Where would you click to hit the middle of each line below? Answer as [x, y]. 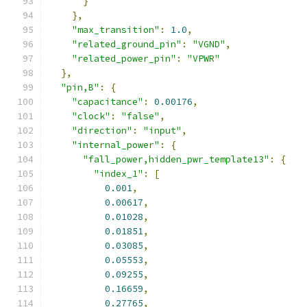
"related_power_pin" [124, 59]
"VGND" [209, 44]
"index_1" [119, 174]
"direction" [102, 131]
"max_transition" [116, 30]
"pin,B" [80, 87]
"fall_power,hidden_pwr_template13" [176, 159]
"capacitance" [108, 102]
